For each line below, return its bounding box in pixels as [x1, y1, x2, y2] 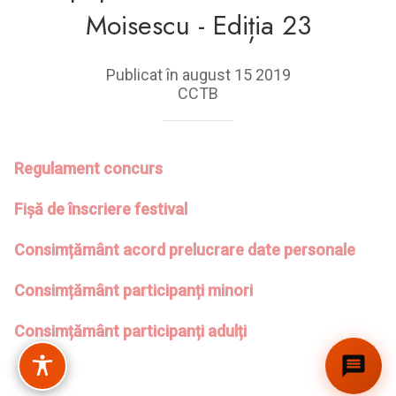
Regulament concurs [14, 158, 163, 178]
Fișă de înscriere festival [14, 199, 187, 218]
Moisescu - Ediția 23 [85, 6, 311, 44]
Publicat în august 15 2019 [105, 65, 291, 84]
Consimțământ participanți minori [14, 280, 253, 300]
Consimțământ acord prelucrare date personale [14, 240, 355, 259]
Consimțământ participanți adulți [14, 321, 247, 340]
